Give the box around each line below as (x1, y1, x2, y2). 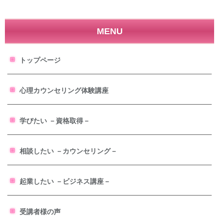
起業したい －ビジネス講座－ (20, 177, 110, 186)
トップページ (20, 56, 61, 65)
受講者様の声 (20, 208, 61, 216)
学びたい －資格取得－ (20, 117, 90, 125)
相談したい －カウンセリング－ (20, 147, 117, 155)
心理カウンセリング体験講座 (20, 87, 109, 95)
